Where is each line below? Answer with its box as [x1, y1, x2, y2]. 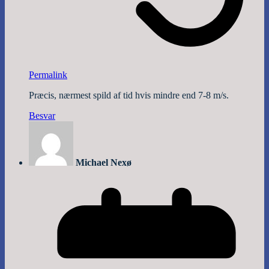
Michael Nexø [76, 157, 131, 168]
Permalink [29, 70, 67, 80]
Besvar [29, 110, 55, 121]
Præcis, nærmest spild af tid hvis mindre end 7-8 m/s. [29, 90, 229, 101]
